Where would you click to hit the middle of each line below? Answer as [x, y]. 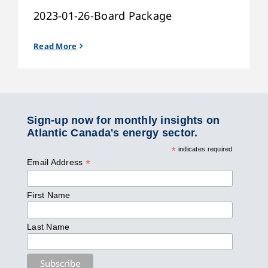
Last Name [48, 226]
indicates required [204, 149]
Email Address [56, 162]
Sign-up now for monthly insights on [124, 120]
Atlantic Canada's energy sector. [112, 133]
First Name [49, 195]
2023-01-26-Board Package [103, 15]
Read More [55, 46]
